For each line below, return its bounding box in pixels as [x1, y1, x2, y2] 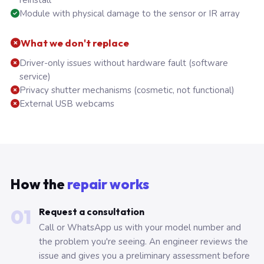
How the [11, 176, 67, 193]
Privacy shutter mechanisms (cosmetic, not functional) [19, 84, 235, 97]
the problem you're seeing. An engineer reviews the [39, 236, 248, 248]
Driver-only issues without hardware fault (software [19, 57, 228, 70]
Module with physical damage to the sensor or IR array [19, 8, 240, 20]
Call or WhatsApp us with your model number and [39, 222, 241, 234]
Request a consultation [39, 206, 144, 218]
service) [19, 71, 51, 83]
